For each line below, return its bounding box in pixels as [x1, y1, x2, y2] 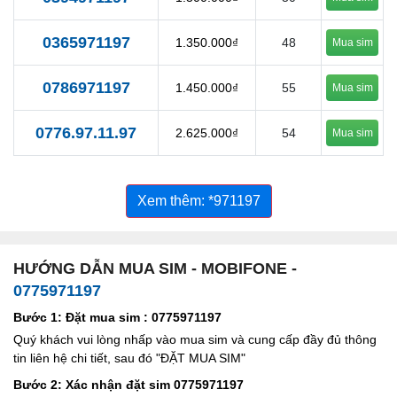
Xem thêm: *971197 [136, 192, 261, 208]
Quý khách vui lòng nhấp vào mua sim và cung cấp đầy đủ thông [13, 331, 377, 346]
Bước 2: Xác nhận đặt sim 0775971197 [13, 377, 244, 392]
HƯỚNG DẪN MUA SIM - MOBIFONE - [13, 259, 297, 277]
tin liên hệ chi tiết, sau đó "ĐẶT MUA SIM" [13, 350, 245, 365]
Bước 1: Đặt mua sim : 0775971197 [13, 309, 222, 324]
